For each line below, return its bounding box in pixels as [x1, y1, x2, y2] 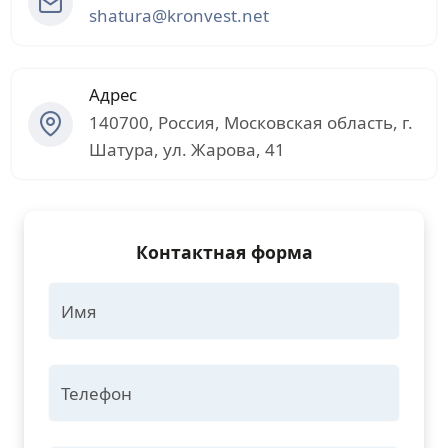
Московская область [224, 111, 393, 134]
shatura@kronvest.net [89, 4, 269, 27]
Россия [158, 111, 215, 134]
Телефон [61, 382, 132, 405]
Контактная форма [135, 240, 313, 264]
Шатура [89, 138, 154, 161]
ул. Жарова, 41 [163, 138, 285, 161]
